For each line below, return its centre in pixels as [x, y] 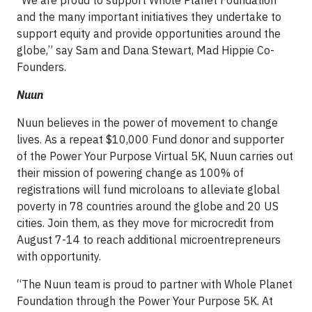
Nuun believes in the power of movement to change [147, 122]
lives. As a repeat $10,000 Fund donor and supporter [150, 139]
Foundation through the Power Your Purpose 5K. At [145, 301]
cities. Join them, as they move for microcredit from [145, 223]
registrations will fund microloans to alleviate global [148, 189]
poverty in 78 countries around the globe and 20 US [148, 206]
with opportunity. [59, 256]
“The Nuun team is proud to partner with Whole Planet [155, 284]
